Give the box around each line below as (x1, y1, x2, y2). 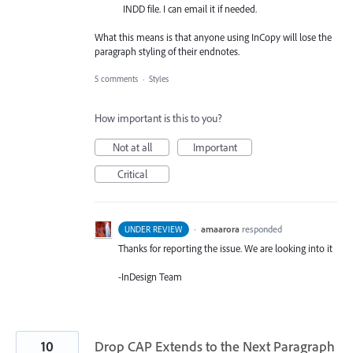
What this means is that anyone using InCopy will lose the (95, 31, 332, 44)
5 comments (95, 72, 138, 84)
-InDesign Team (118, 269, 182, 283)
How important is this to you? (95, 110, 222, 125)
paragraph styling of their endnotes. (95, 45, 240, 58)
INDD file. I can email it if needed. (123, 2, 258, 16)
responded (241, 222, 282, 235)
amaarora (200, 222, 240, 235)
